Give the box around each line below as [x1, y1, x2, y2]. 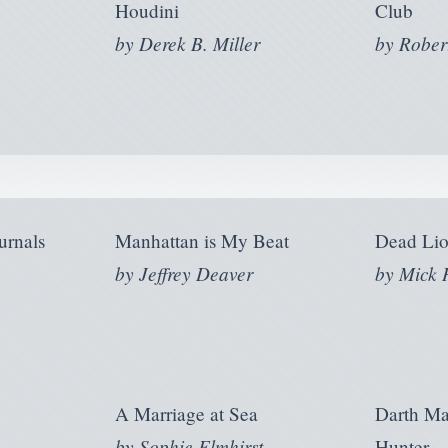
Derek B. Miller [138, 30, 260, 57]
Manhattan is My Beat [114, 227, 289, 253]
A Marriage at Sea [114, 400, 258, 426]
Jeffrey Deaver [138, 259, 253, 286]
